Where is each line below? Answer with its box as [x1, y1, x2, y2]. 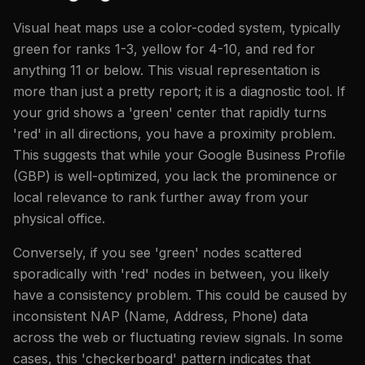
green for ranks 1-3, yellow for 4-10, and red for [13, 40, 315, 57]
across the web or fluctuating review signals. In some [13, 328, 343, 345]
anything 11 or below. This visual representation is [13, 61, 320, 78]
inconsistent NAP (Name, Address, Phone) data [13, 307, 308, 324]
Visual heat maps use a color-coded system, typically [13, 19, 341, 36]
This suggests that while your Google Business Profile [13, 146, 345, 163]
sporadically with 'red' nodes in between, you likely [13, 265, 329, 282]
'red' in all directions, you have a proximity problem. [13, 125, 336, 142]
